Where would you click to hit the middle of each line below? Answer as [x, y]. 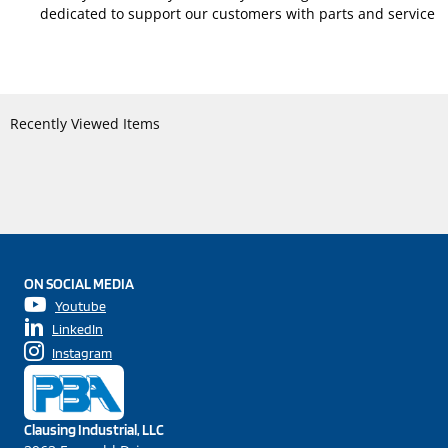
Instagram [82, 352]
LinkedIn [77, 328]
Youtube [80, 305]
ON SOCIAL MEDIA [79, 283]
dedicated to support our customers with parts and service [237, 13]
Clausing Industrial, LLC [94, 429]
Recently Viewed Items [85, 123]
